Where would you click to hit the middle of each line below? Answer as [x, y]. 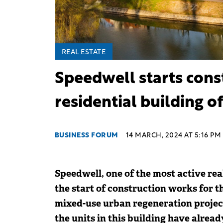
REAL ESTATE [83, 52]
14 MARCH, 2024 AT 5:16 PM [173, 135]
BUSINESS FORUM [86, 135]
